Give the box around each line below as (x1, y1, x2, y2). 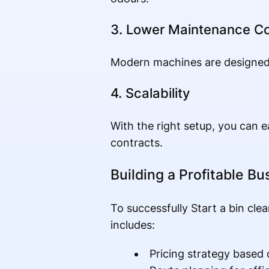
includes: (110, 219, 155, 232)
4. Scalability (110, 85, 190, 101)
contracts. (110, 136, 163, 150)
